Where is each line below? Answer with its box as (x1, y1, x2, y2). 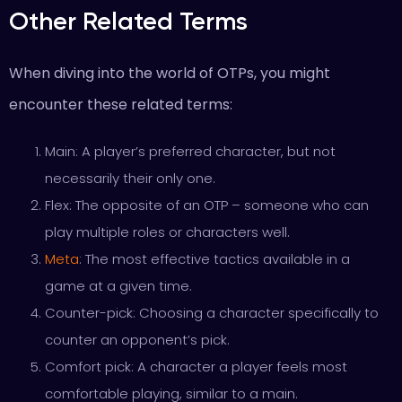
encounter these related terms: (9, 94, 232, 115)
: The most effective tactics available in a (79, 249, 350, 268)
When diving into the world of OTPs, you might (9, 63, 330, 83)
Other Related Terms (9, 6, 248, 36)
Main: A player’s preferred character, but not (45, 142, 336, 161)
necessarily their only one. (45, 169, 215, 188)
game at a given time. (45, 276, 192, 295)
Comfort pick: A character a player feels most (45, 357, 347, 376)
